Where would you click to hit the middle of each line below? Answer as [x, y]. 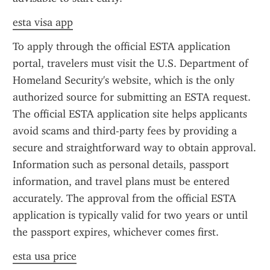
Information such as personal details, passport [121, 165]
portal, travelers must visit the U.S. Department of [130, 63]
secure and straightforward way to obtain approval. [134, 148]
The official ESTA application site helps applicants [130, 114]
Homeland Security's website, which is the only [124, 80]
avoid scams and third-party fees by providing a [125, 131]
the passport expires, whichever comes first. [116, 232]
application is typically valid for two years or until [130, 215]
